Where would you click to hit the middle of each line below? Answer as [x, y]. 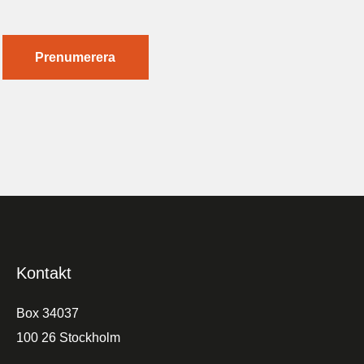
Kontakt [44, 273]
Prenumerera [75, 57]
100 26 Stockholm [68, 338]
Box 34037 [48, 314]
